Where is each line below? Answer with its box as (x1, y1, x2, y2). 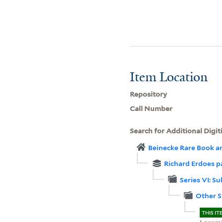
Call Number (130, 104, 173, 112)
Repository (130, 90, 167, 98)
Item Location (130, 68, 208, 85)
